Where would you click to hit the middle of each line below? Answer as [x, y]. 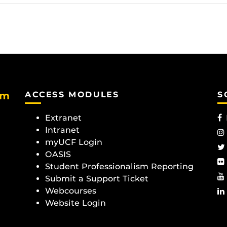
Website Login [75, 203]
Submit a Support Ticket [97, 179]
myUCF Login [74, 142]
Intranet [62, 130]
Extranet [63, 118]
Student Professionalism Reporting [119, 167]
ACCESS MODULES [72, 94]
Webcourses [71, 191]
